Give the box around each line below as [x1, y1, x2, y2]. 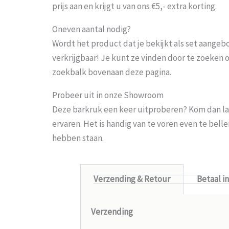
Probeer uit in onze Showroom [52, 89, 164, 101]
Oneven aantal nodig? [52, 23, 131, 35]
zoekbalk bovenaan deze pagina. [52, 66, 171, 78]
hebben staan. [52, 132, 104, 144]
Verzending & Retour [93, 173, 170, 185]
